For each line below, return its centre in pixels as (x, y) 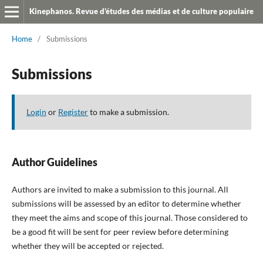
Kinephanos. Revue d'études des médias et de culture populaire (141, 11)
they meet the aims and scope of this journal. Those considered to (129, 217)
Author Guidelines (54, 162)
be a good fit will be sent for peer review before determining (120, 231)
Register (73, 112)
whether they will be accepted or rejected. (87, 245)
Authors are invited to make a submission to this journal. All (120, 189)
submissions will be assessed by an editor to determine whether (126, 203)
